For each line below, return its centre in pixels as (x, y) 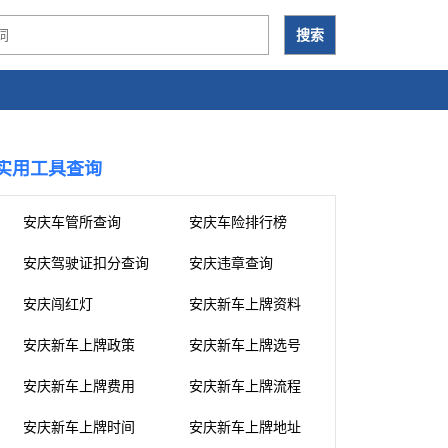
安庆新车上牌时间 (79, 427)
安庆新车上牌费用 (79, 386)
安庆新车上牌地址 (245, 427)
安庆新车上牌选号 (245, 345)
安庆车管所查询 (72, 222)
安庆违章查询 (231, 263)
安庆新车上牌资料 (245, 304)
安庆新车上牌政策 (79, 345)
